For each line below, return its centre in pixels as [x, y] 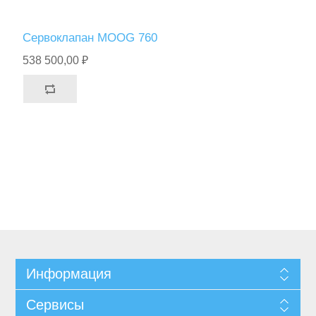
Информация [68, 274]
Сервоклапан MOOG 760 [90, 38]
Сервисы [55, 305]
